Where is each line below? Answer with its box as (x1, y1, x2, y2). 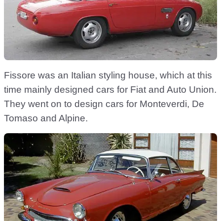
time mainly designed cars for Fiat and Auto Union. (4, 84, 217, 95)
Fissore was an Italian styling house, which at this (4, 70, 212, 81)
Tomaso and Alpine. (4, 113, 88, 124)
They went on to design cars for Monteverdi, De (4, 99, 204, 110)
